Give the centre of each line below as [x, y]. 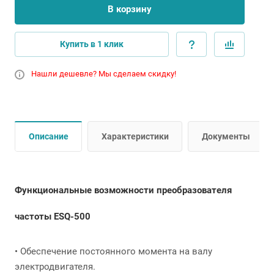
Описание [49, 136]
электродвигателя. [55, 267]
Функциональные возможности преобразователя [123, 190]
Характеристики [135, 136]
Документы [226, 136]
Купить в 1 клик [92, 44]
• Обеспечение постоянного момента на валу [113, 251]
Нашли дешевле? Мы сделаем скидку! [104, 74]
